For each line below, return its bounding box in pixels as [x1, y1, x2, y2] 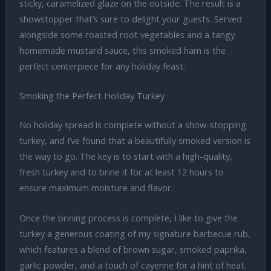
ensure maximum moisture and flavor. [19, 181, 173, 194]
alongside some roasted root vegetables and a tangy [19, 28, 235, 41]
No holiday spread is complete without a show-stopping [19, 119, 246, 131]
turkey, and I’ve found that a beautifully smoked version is [19, 134, 250, 147]
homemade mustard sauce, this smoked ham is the [19, 44, 226, 57]
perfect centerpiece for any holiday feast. [19, 60, 185, 73]
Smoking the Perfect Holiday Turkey [19, 90, 165, 102]
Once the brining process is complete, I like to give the [19, 211, 238, 224]
